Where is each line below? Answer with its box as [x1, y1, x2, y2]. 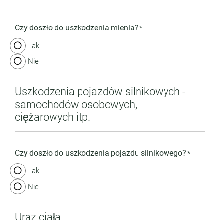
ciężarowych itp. [15, 110, 90, 123]
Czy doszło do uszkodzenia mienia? [15, 23, 138, 32]
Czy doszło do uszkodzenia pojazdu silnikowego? [15, 148, 186, 158]
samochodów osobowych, [15, 98, 137, 110]
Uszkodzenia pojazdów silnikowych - [15, 85, 185, 98]
